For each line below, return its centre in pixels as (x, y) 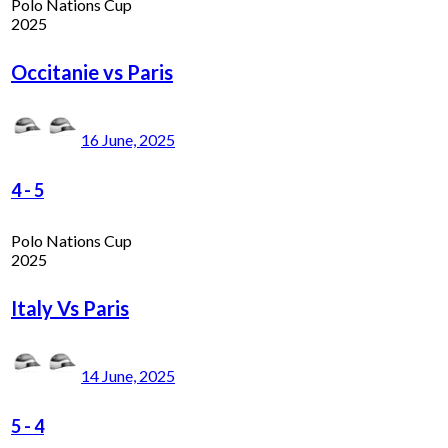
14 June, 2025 (128, 375)
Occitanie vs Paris (92, 71)
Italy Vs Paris (70, 307)
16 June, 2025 (128, 139)
